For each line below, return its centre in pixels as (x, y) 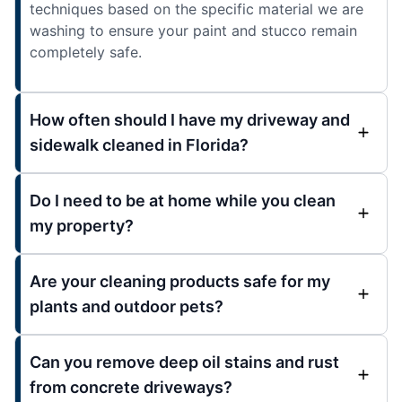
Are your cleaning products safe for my (180, 282)
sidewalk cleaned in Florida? (139, 145)
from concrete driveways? (131, 388)
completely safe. (86, 52)
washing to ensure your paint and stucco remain (193, 31)
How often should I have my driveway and (190, 120)
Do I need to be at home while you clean (183, 201)
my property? (82, 226)
